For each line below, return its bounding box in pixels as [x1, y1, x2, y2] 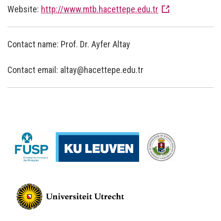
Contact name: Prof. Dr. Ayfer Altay [7, 38, 130, 49]
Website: [7, 3, 41, 14]
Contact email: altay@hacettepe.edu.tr [7, 64, 144, 75]
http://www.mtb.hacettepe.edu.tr [41, 3, 158, 14]
